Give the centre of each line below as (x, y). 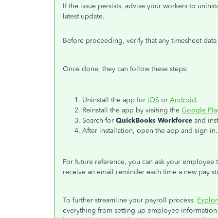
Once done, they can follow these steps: (125, 69)
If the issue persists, (94, 6)
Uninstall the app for (115, 100)
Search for (99, 120)
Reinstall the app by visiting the (132, 110)
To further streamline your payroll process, (130, 200)
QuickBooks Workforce (154, 120)
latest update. (84, 16)
